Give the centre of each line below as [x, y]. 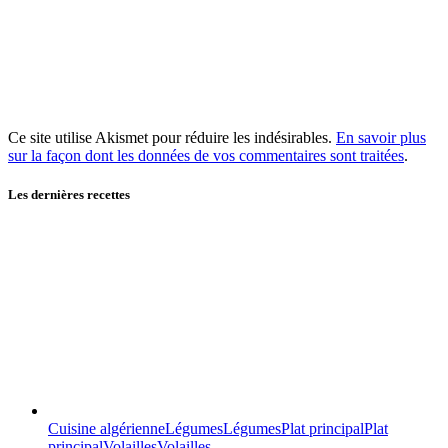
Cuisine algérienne [106, 428]
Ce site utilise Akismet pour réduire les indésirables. [172, 138]
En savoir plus [381, 138]
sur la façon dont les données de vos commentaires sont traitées [206, 156]
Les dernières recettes [69, 195]
